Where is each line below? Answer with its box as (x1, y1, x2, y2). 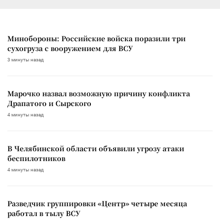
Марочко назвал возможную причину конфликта (7, 88, 190, 98)
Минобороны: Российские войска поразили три (7, 33, 186, 43)
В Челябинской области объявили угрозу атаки (7, 143, 184, 153)
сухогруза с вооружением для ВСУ (7, 43, 133, 53)
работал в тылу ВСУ (7, 208, 81, 218)
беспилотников (7, 153, 65, 163)
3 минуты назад (7, 56, 44, 62)
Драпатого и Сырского (7, 98, 91, 108)
